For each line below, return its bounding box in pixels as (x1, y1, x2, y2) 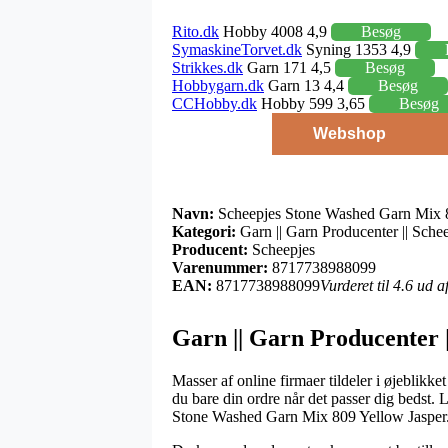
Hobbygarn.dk (172, 76, 264, 94)
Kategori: (172, 222, 236, 240)
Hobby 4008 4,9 (219, 22, 331, 40)
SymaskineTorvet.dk (172, 40, 302, 58)
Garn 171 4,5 (243, 58, 335, 76)
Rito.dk (172, 22, 219, 40)
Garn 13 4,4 (264, 76, 348, 94)
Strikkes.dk (172, 58, 243, 76)
